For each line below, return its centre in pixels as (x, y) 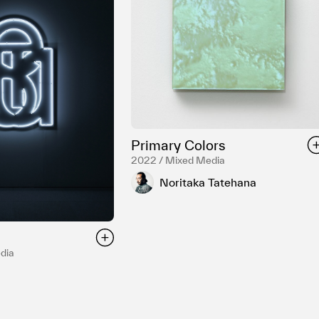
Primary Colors (179, 146)
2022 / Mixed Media (178, 161)
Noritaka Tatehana (208, 182)
